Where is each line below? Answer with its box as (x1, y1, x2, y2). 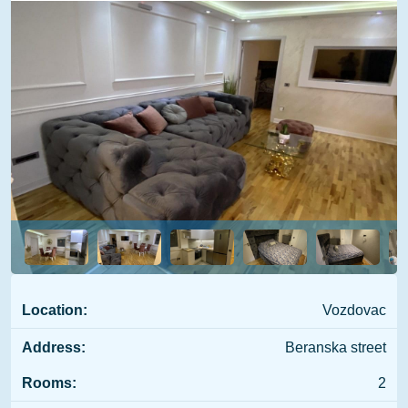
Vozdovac (322, 302, 386, 318)
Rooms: (22, 375, 76, 391)
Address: (22, 339, 86, 355)
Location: (22, 302, 87, 318)
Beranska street (285, 339, 386, 355)
